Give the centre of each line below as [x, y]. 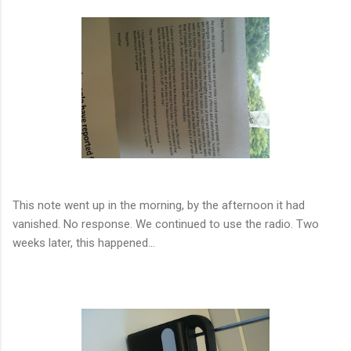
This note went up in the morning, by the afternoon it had [159, 205]
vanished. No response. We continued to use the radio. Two [166, 224]
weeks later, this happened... [84, 242]
